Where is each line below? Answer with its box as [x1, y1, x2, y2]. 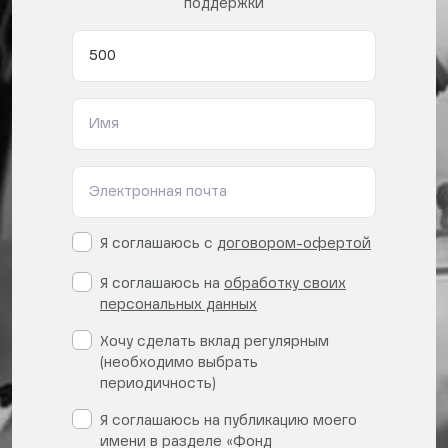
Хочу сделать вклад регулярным [100, 335, 329, 350]
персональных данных [100, 298, 257, 313]
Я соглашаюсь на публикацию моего [100, 414, 357, 429]
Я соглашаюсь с [100, 237, 217, 252]
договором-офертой [217, 237, 371, 252]
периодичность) [100, 377, 216, 392]
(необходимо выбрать [100, 356, 258, 371]
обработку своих [224, 277, 346, 292]
